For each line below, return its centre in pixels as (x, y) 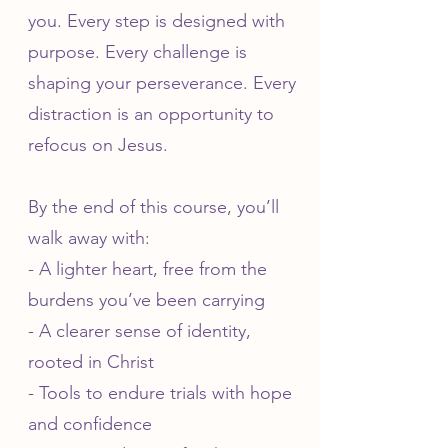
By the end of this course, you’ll (153, 207)
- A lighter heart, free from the (147, 269)
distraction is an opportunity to (151, 114)
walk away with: (89, 238)
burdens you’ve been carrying (146, 300)
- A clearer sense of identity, (139, 331)
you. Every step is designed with (156, 21)
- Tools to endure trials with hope (160, 393)
